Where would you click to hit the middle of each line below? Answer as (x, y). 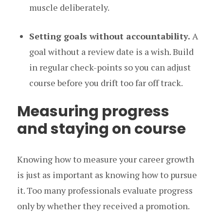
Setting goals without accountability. (110, 36)
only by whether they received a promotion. (103, 206)
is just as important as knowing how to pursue (107, 175)
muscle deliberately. (69, 8)
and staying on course (101, 129)
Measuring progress (93, 112)
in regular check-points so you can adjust (110, 67)
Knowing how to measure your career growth (106, 159)
